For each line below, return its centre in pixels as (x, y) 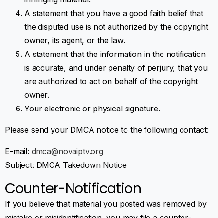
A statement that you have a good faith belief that (114, 13)
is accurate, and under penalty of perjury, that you (116, 67)
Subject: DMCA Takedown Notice (66, 165)
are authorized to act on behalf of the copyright (111, 81)
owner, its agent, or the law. (75, 40)
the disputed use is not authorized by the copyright (116, 27)
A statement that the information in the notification (115, 54)
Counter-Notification (73, 188)
